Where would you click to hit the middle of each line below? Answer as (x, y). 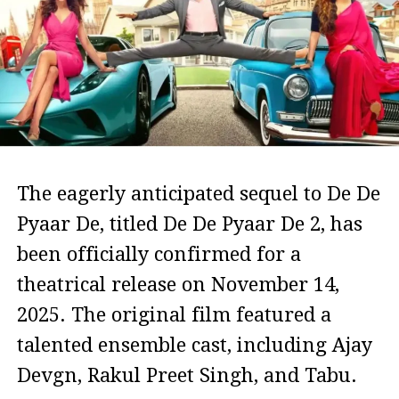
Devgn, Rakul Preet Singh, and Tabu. (187, 376)
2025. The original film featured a (174, 315)
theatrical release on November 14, (178, 285)
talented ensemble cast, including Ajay (194, 346)
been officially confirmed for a (159, 255)
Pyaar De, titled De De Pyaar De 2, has (189, 224)
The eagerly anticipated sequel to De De (198, 194)
